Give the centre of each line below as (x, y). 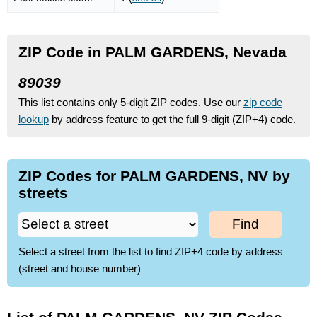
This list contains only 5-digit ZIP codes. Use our (131, 102)
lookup (34, 119)
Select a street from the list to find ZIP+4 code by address (151, 252)
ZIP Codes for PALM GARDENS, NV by (154, 175)
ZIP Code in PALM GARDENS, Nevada (152, 52)
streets (43, 192)
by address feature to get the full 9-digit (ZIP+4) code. (172, 119)
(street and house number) (80, 269)
